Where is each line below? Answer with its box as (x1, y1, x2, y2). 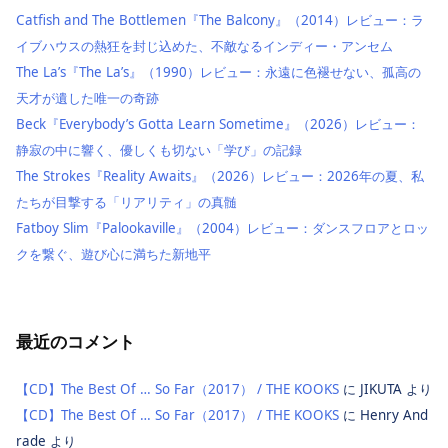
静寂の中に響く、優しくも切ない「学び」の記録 (16, 140, 302, 159)
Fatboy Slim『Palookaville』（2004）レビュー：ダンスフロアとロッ (16, 218, 429, 237)
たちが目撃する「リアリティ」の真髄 (16, 192, 237, 211)
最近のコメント (16, 329, 135, 353)
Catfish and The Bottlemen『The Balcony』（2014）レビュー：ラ (16, 10, 424, 29)
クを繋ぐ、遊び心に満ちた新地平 (16, 244, 211, 263)
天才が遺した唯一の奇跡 (16, 88, 159, 107)
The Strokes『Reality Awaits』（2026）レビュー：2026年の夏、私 (16, 166, 424, 185)
